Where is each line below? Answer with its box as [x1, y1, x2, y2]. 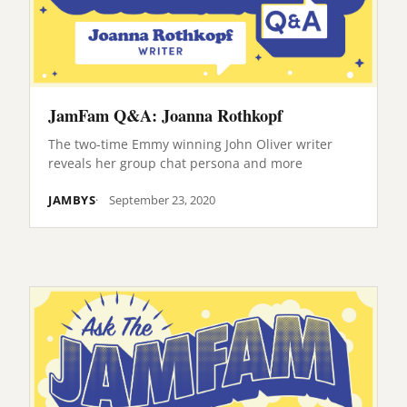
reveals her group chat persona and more [48, 154, 303, 173]
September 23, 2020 [109, 192, 216, 209]
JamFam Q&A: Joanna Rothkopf [48, 103, 283, 128]
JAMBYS [48, 192, 96, 209]
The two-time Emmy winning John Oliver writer [48, 135, 333, 154]
